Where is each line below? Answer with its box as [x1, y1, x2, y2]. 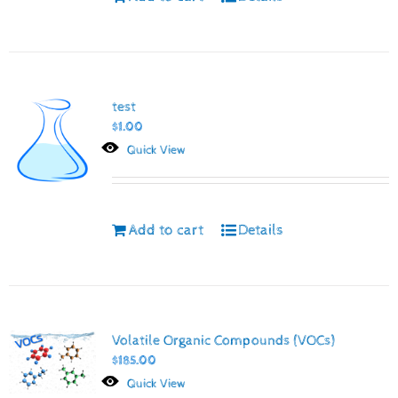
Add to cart [128, 220, 203, 239]
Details [237, 220, 283, 239]
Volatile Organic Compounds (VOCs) [111, 331, 335, 349]
